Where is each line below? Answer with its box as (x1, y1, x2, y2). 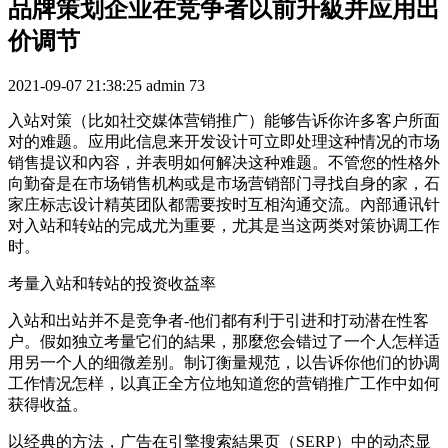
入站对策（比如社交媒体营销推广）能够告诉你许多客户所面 (8, 111, 440, 129)
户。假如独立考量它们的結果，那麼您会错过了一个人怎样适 (8, 332, 440, 350)
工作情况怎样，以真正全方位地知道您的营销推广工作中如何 (8, 374, 440, 392)
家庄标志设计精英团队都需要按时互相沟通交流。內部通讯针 (8, 195, 440, 213)
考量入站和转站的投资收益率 (8, 274, 216, 292)
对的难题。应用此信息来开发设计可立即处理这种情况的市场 (8, 132, 440, 150)
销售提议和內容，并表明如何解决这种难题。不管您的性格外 (8, 153, 440, 171)
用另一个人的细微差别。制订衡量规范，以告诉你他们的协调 (8, 353, 440, 371)
